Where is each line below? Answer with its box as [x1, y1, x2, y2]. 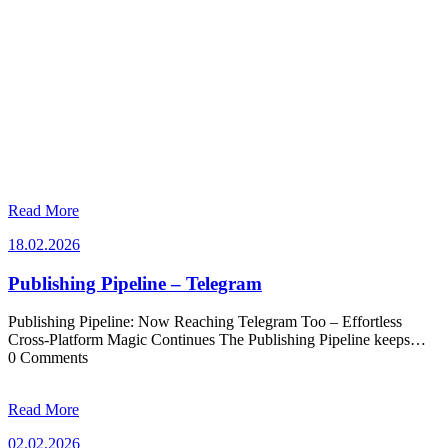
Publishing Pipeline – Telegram [8, 272, 262, 294]
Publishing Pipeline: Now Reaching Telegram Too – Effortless [8, 313, 402, 331]
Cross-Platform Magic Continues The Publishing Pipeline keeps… [8, 331, 426, 349]
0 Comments [8, 349, 88, 367]
